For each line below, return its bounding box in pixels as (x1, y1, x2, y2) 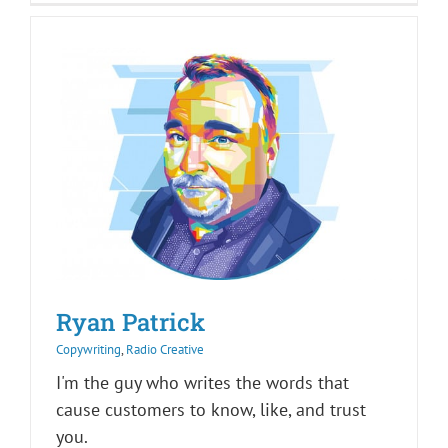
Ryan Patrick (56, 306, 205, 339)
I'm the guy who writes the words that (56, 371, 349, 395)
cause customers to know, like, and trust (56, 398, 366, 422)
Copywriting (56, 341, 121, 359)
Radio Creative (126, 341, 204, 359)
